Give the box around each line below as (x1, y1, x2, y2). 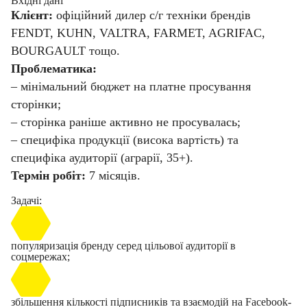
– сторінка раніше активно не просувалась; (11, 115, 241, 129)
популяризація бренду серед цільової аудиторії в (11, 240, 236, 251)
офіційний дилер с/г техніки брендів (53, 8, 251, 22)
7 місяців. (86, 169, 140, 182)
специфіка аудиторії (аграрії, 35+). (11, 151, 193, 164)
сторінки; (11, 97, 61, 111)
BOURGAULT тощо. (11, 44, 120, 58)
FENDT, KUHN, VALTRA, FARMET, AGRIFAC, (11, 26, 265, 40)
